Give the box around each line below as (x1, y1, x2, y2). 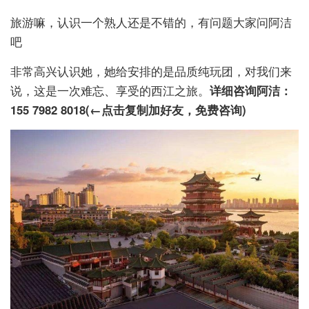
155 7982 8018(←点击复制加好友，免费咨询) (10, 101, 246, 118)
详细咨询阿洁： (210, 81, 292, 99)
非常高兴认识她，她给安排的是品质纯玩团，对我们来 (10, 62, 292, 79)
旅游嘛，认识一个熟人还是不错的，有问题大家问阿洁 (10, 13, 292, 30)
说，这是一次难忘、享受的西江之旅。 (10, 81, 210, 99)
